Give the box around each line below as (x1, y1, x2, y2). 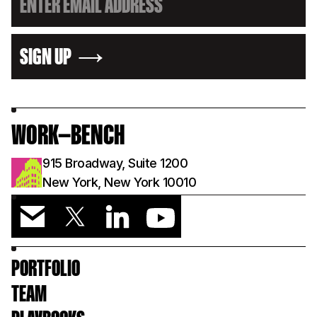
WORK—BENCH (11, 118, 125, 154)
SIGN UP (20, 43, 71, 72)
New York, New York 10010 (42, 175, 196, 190)
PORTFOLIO (11, 255, 80, 284)
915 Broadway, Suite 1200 (42, 156, 188, 171)
